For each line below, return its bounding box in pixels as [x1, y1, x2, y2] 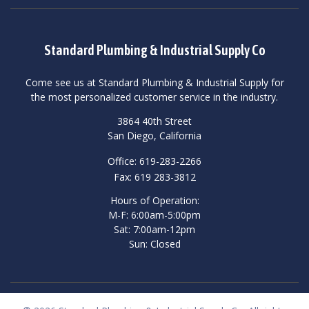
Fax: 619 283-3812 [113, 170, 196, 183]
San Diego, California [108, 128, 201, 142]
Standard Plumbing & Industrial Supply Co [43, 41, 266, 58]
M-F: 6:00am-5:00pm [108, 208, 201, 222]
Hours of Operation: [110, 194, 199, 208]
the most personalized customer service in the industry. [31, 90, 278, 103]
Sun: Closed [128, 237, 181, 251]
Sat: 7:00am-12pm [114, 223, 195, 237]
